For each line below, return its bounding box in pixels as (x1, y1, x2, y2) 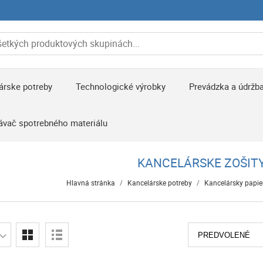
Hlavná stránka (66, 178, 115, 187)
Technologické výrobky (76, 80, 166, 92)
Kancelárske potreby (127, 178, 192, 187)
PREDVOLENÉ (198, 231, 250, 240)
